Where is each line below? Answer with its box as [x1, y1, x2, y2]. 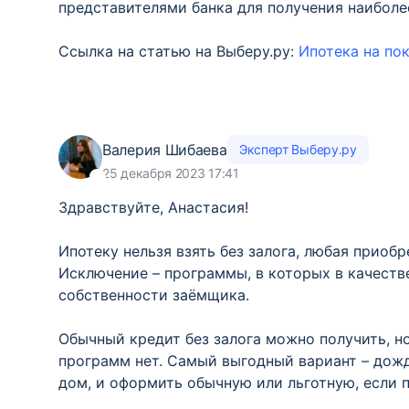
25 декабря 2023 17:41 [102, 165, 239, 181]
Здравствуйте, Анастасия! [58, 198, 248, 216]
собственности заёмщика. [58, 286, 249, 304]
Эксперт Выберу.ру [238, 142, 357, 157]
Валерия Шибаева [102, 140, 227, 159]
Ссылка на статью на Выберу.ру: [58, 42, 299, 60]
